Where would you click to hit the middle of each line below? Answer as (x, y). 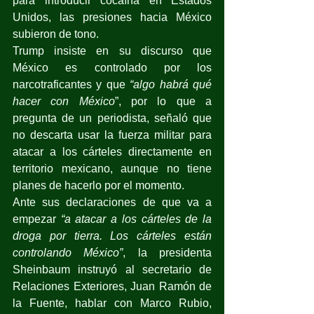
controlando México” (68, 252)
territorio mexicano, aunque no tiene (112, 168)
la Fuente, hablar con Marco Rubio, (112, 303)
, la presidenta (168, 252)
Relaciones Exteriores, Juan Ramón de (112, 286)
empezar (37, 219)
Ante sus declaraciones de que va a (112, 202)
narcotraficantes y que (71, 84)
